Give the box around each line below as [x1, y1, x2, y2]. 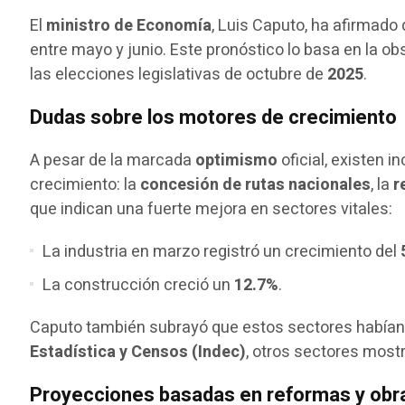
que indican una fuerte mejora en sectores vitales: [30, 196, 393, 221]
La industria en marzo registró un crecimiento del [42, 239, 401, 264]
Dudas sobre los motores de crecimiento [30, 102, 398, 132]
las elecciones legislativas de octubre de [30, 61, 328, 87]
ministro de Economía [46, 13, 212, 38]
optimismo [195, 147, 278, 173]
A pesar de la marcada [30, 147, 196, 173]
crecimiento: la [30, 172, 141, 197]
